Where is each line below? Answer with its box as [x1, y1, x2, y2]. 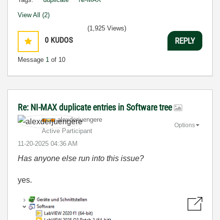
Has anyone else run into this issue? [18, 154, 144, 163]
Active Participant [42, 127, 92, 135]
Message [18, 56, 46, 63]
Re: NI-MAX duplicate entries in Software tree [18, 102, 174, 112]
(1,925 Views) [87, 25, 126, 32]
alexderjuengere [57, 116, 102, 123]
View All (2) [18, 11, 50, 19]
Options [174, 121, 195, 129]
